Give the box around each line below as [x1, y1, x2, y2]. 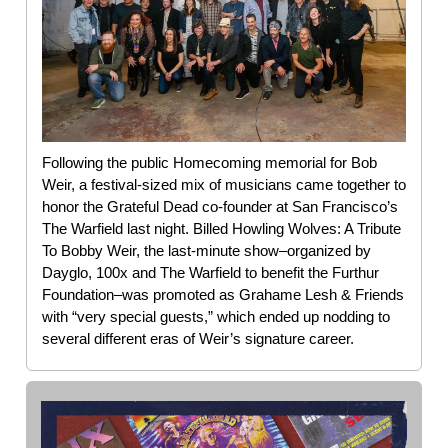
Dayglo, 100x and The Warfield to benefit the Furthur [42, 263, 379, 281]
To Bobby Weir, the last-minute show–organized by [42, 241, 371, 259]
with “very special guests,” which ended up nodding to [42, 307, 390, 325]
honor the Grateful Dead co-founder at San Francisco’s [42, 197, 398, 215]
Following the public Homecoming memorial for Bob [42, 153, 377, 171]
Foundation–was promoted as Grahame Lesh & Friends [42, 285, 404, 303]
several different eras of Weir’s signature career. [42, 329, 354, 347]
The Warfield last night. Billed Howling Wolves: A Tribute [42, 219, 401, 237]
